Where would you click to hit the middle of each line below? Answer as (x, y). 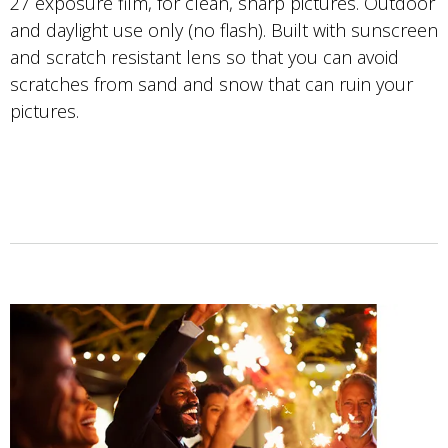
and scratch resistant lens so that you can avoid (204, 57)
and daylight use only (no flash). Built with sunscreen (224, 30)
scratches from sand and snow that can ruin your (211, 84)
